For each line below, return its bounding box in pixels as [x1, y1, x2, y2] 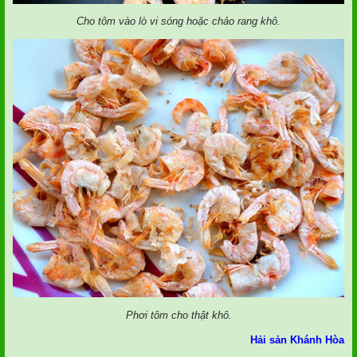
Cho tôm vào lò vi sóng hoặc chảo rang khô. [76, 15, 280, 28]
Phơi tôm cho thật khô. [125, 308, 232, 321]
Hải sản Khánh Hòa [250, 334, 344, 347]
